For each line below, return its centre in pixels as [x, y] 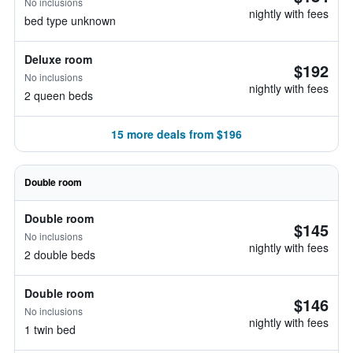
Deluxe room [58, 59]
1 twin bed [50, 329]
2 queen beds [59, 95]
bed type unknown [70, 20]
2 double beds [60, 255]
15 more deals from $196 [176, 134]
